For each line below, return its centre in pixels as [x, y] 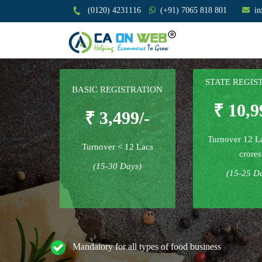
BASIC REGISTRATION [118, 89]
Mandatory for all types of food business [143, 247]
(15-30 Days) [118, 166]
